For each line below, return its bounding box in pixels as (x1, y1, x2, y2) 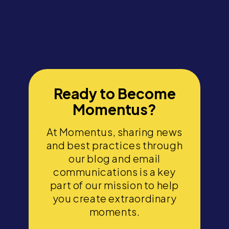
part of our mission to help (50, 178, 179, 192)
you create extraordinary (52, 192, 177, 205)
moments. (89, 205, 140, 218)
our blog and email (68, 152, 161, 165)
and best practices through (46, 139, 183, 152)
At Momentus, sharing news (46, 125, 182, 139)
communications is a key (53, 165, 176, 178)
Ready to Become (53, 84, 176, 103)
